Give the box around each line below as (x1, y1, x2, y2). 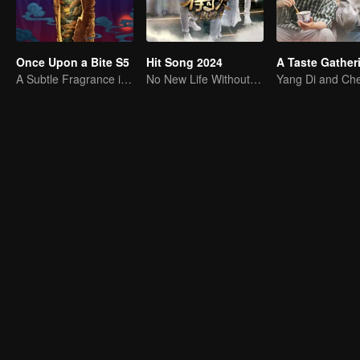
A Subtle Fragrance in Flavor (121, 71, 132, 87)
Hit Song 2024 (146, 54, 223, 70)
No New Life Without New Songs (250, 71, 261, 87)
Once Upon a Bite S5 (16, 54, 129, 70)
